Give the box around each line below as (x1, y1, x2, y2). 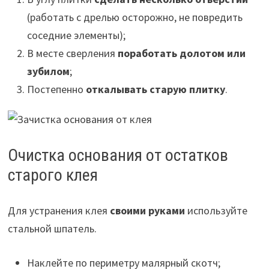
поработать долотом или (117, 46, 246, 60)
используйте (184, 203, 247, 217)
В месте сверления (26, 46, 118, 60)
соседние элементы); (26, 28, 125, 42)
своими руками (109, 203, 185, 217)
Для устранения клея (7, 203, 110, 217)
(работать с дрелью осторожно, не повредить (26, 10, 243, 24)
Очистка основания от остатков (7, 145, 228, 165)
